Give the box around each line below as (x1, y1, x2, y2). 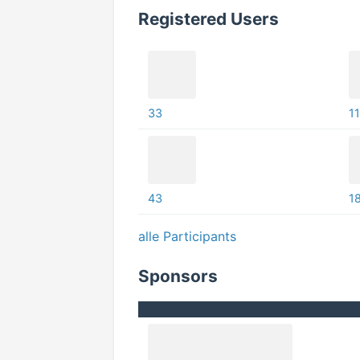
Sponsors (138, 266, 218, 286)
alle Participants (138, 228, 236, 244)
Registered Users (138, 9, 279, 29)
